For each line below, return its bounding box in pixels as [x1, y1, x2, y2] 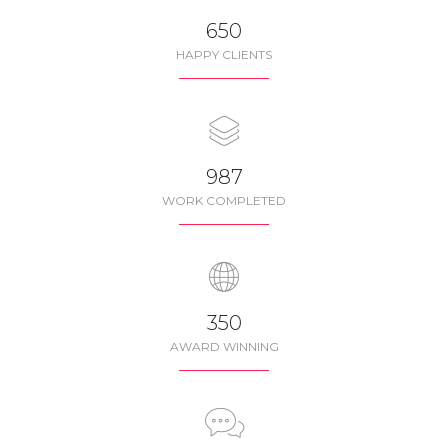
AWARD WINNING [169, 339, 279, 354]
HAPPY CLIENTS [176, 47, 272, 62]
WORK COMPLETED [162, 193, 286, 208]
